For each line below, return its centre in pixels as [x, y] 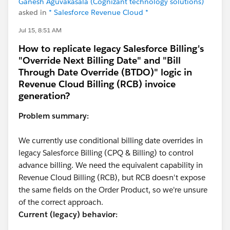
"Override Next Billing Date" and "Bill [100, 60]
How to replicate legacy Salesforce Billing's [111, 48]
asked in [34, 12]
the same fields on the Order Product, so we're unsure [113, 189]
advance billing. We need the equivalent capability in [111, 165]
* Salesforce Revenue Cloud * [99, 12]
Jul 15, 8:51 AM [40, 30]
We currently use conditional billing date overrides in [111, 140]
